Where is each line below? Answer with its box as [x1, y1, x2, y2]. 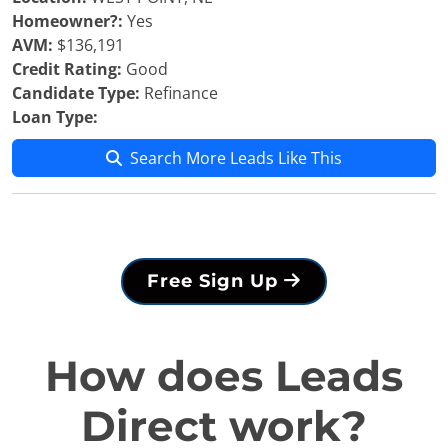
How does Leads [45, 350, 403, 402]
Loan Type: [12, 106, 98, 128]
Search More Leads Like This [130, 147, 342, 169]
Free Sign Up [147, 270, 284, 292]
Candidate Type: [12, 82, 140, 104]
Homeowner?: [12, 10, 123, 32]
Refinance [140, 82, 218, 104]
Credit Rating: [12, 58, 122, 80]
